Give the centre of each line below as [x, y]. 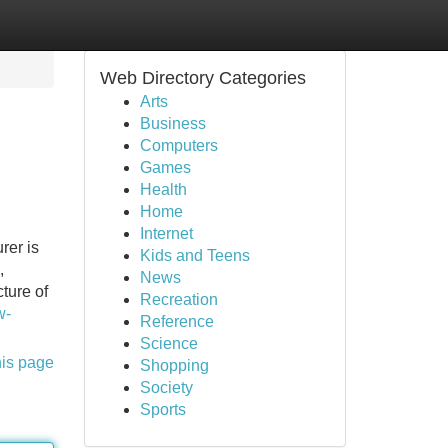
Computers [178, 145]
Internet [166, 233]
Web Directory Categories [202, 78]
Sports [162, 409]
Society [166, 387]
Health [163, 189]
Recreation [178, 299]
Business [172, 123]
